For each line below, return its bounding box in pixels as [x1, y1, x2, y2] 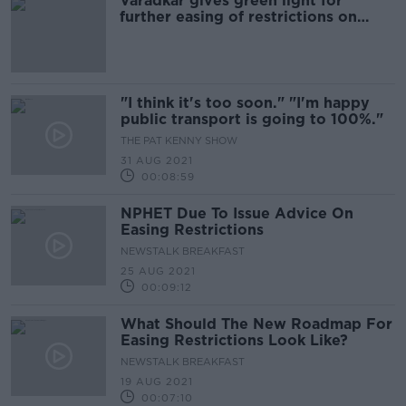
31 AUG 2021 [121, 154, 193, 167]
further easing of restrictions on [120, 8, 357, 25]
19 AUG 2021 [121, 375, 193, 388]
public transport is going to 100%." [121, 111, 383, 128]
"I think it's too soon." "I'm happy [121, 94, 370, 111]
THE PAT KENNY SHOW [121, 134, 237, 147]
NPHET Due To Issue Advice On [121, 205, 353, 222]
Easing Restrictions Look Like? [121, 332, 348, 349]
